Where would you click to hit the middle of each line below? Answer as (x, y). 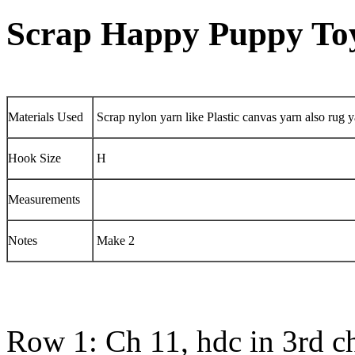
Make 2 (114, 240)
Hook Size (34, 158)
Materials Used (46, 116)
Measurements (44, 199)
